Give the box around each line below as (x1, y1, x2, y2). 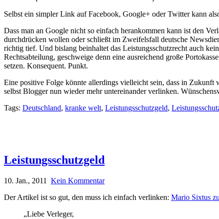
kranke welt (65, 103, 101, 112)
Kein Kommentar (51, 176, 105, 185)
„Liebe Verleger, (23, 209, 74, 218)
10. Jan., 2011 (4, 176, 47, 185)
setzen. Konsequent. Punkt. (4, 61, 88, 70)
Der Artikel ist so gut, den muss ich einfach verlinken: (4, 193, 171, 201)
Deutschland (22, 103, 61, 112)
